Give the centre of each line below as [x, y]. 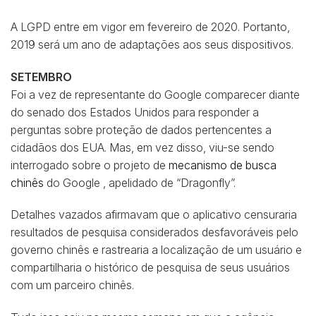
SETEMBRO [41, 77]
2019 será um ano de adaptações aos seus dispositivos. [152, 44]
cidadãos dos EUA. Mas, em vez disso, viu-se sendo [142, 147]
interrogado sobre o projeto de [90, 165]
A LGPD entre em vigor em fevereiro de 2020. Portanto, [150, 26]
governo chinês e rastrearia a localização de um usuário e [156, 250]
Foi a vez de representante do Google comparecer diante [155, 94]
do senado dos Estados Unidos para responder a [135, 112]
